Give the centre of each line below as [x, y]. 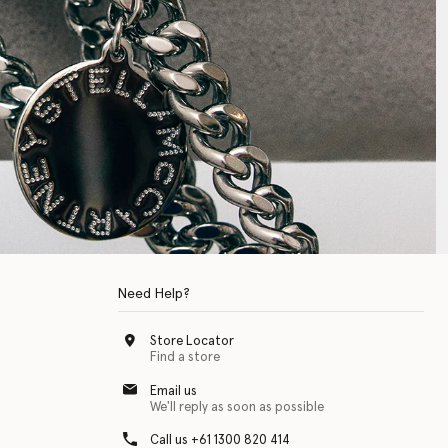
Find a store [184, 358]
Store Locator [191, 342]
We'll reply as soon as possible [236, 407]
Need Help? [153, 294]
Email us [173, 391]
